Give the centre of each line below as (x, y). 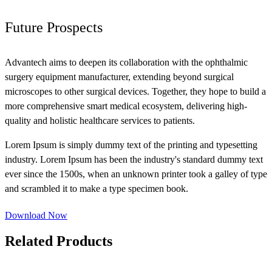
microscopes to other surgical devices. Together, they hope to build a (135, 92)
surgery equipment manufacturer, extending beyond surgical (119, 77)
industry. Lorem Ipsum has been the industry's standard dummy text (134, 160)
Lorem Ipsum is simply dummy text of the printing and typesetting (131, 145)
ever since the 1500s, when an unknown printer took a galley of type (136, 174)
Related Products (59, 241)
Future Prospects (54, 28)
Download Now (36, 215)
